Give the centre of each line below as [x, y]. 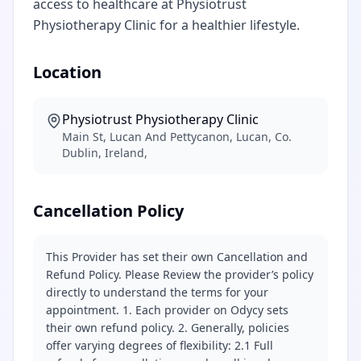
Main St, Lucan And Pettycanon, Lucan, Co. [177, 137]
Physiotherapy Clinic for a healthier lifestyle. [166, 25]
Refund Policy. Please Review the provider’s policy [180, 274]
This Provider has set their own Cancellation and [177, 257]
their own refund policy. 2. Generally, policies [168, 328]
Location [67, 72]
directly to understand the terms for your [157, 292]
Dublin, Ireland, [105, 153]
